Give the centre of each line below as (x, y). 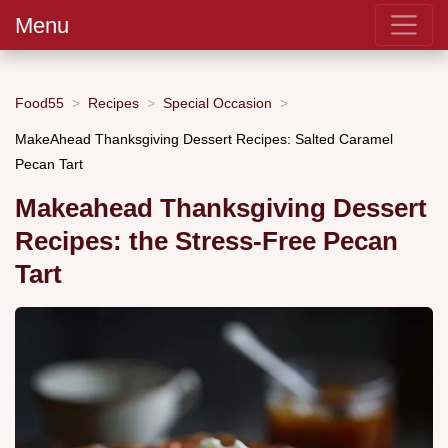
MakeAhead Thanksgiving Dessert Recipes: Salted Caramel (204, 138)
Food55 (39, 102)
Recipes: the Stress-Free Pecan (206, 241)
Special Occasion (217, 102)
